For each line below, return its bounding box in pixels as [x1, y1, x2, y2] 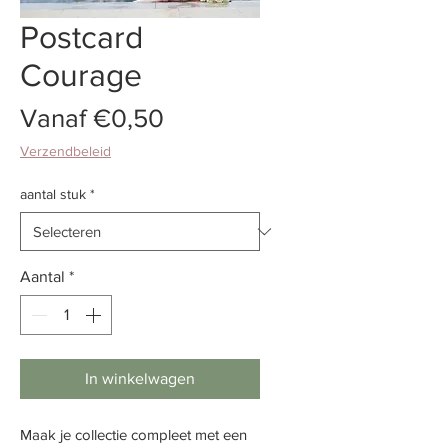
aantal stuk [20, 186, 86, 203]
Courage [20, 57, 142, 93]
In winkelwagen [85, 370, 195, 388]
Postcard [20, 19, 143, 55]
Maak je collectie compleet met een [20, 426, 247, 444]
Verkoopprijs [163, 103, 310, 132]
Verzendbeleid [20, 143, 111, 160]
